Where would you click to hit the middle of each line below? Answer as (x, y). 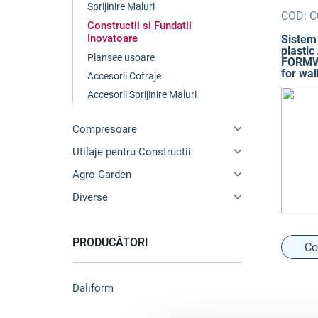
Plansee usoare (121, 57)
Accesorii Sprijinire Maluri (142, 94)
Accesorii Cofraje (124, 76)
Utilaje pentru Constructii (132, 152)
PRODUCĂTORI (110, 242)
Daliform (93, 288)
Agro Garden (102, 175)
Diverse (90, 197)
